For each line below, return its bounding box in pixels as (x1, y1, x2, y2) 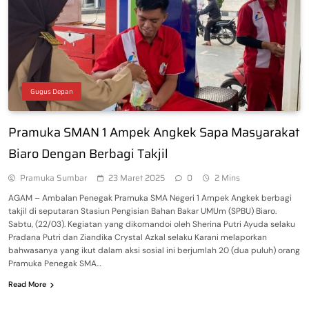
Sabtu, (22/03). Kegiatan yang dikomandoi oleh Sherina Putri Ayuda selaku (8, 218, 295, 230)
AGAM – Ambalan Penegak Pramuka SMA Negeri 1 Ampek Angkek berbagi (8, 192, 292, 203)
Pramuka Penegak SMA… (8, 257, 101, 269)
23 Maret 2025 (108, 170, 165, 184)
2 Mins (215, 170, 240, 184)
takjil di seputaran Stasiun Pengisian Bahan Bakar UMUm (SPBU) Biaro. (8, 205, 277, 217)
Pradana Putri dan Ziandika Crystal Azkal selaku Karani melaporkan (8, 231, 267, 243)
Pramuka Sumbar (20, 170, 87, 184)
